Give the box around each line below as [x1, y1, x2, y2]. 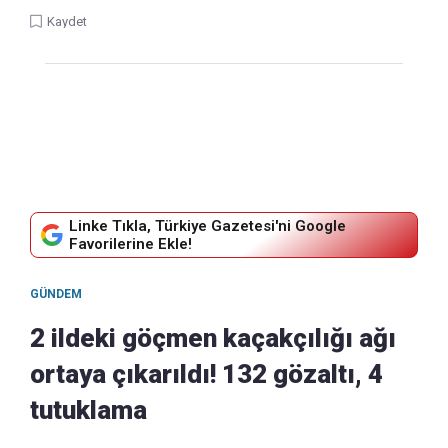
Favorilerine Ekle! [69, 235, 192, 254]
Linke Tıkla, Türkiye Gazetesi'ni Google [69, 217, 346, 236]
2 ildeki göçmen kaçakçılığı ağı [30, 323, 396, 354]
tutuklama [30, 395, 147, 426]
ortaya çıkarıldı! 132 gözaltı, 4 [30, 359, 383, 390]
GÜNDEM [30, 287, 82, 302]
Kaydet [47, 14, 87, 30]
